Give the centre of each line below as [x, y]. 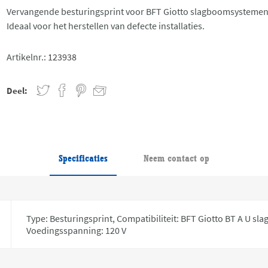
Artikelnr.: [27, 57]
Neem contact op [176, 158]
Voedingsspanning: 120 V [77, 230]
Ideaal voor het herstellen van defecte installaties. [106, 25]
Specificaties [83, 158]
